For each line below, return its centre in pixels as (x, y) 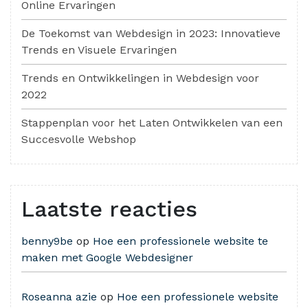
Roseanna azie (59, 296)
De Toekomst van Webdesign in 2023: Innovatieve (151, 33)
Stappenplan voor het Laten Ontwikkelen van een (152, 122)
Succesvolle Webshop (79, 139)
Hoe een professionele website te (180, 241)
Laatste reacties (109, 209)
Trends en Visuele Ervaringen (99, 49)
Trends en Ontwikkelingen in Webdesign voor (140, 78)
